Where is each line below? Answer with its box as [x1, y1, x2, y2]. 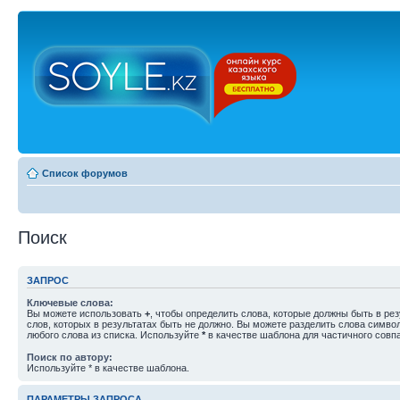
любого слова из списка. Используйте [27, 329, 202, 340]
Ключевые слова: [27, 296, 113, 308]
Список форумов [42, 168, 128, 179]
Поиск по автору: [27, 351, 112, 362]
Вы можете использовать [27, 307, 145, 319]
